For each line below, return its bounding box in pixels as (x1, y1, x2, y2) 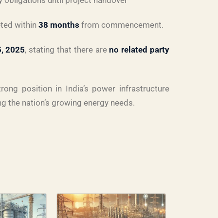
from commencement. (79, 20, 163, 30)
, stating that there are (25, 45, 109, 54)
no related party (109, 45, 170, 54)
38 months (38, 20, 79, 30)
